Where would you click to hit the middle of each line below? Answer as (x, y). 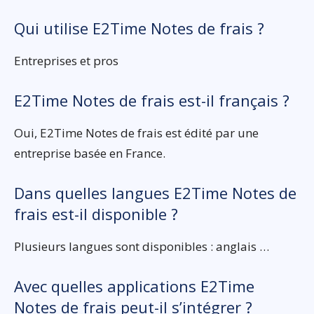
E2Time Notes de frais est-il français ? (152, 100)
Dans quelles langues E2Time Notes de (155, 192)
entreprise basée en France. (90, 153)
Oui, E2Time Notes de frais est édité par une (136, 132)
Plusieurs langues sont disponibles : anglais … (142, 246)
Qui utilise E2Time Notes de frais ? (139, 28)
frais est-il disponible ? (96, 213)
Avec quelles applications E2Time (134, 286)
